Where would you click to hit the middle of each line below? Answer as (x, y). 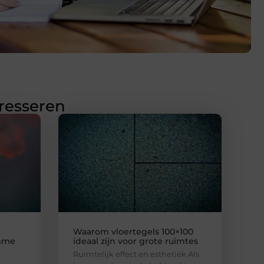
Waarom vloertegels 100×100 (133, 231)
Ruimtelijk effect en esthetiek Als (136, 254)
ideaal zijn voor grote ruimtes (135, 241)
